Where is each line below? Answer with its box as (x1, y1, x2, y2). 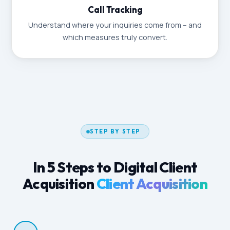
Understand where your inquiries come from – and (28, 20, 202, 30)
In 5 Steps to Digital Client (32, 158, 198, 176)
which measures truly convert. (63, 32, 167, 42)
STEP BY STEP (90, 128, 141, 135)
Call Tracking (87, 4, 143, 15)
